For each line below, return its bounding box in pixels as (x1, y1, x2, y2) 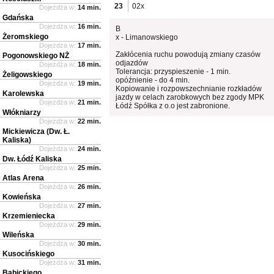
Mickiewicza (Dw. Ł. (2, 127, 70, 136)
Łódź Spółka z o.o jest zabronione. (116, 101, 231, 110)
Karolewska (2, 89, 44, 98)
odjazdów (116, 58, 149, 67)
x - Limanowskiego (116, 32, 179, 42)
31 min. (78, 258, 101, 266)
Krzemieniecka (2, 211, 55, 220)
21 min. (78, 98, 101, 106)
